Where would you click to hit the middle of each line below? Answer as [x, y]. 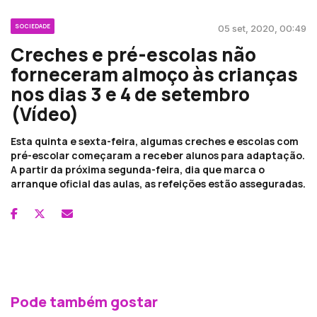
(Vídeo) [45, 114]
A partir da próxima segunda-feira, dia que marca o [138, 169]
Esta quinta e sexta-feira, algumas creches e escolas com [155, 141]
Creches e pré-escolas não [133, 54]
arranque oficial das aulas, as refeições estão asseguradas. [158, 183]
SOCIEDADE [33, 25]
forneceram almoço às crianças [154, 74]
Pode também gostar [84, 301]
